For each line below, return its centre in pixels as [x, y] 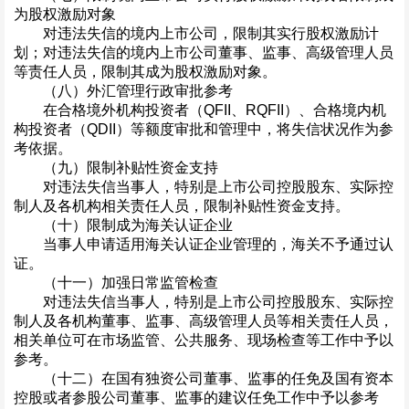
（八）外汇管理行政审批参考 [123, 91]
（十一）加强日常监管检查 [116, 283]
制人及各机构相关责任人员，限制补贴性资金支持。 [182, 206]
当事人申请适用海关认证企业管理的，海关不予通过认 [204, 245]
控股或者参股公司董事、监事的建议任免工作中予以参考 [196, 398]
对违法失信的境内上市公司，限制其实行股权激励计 [196, 34]
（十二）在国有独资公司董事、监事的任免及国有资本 [204, 379]
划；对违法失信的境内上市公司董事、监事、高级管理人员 [204, 53]
